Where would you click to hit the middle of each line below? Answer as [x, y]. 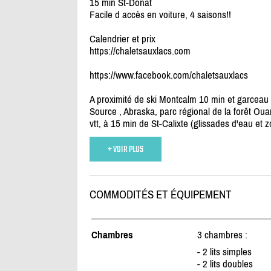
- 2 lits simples [224, 252]
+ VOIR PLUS [125, 149]
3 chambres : [222, 235]
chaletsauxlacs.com [153, 51]
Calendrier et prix [122, 39]
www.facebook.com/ [153, 75]
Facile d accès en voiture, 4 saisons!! [160, 15]
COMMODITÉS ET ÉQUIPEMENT [160, 195]
